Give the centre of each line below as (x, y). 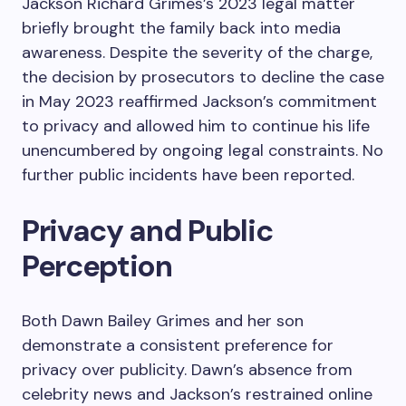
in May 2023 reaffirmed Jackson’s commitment (199, 101)
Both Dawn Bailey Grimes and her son (163, 321)
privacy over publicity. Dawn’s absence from (187, 370)
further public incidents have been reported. (188, 175)
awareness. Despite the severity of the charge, (197, 53)
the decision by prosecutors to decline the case (203, 77)
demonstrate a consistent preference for (178, 345)
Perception (97, 266)
